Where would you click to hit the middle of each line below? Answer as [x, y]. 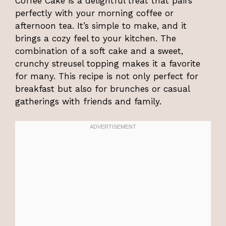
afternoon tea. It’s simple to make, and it [101, 26]
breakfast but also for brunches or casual [102, 89]
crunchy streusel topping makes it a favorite [108, 64]
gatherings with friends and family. [88, 102]
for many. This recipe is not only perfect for [107, 76]
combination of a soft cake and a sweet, [99, 51]
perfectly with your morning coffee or [94, 13]
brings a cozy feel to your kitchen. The [96, 39]
